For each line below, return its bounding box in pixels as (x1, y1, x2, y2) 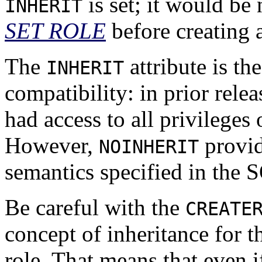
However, (5, 133, 99, 158)
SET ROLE (5, 18, 106, 44)
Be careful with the (5, 195, 185, 220)
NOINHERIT (99, 136, 199, 158)
